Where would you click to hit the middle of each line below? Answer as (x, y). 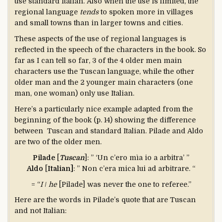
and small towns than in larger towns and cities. (99, 23)
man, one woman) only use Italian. (74, 93)
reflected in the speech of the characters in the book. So (110, 50)
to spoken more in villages (146, 12)
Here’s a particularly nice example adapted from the (104, 109)
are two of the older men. (58, 141)
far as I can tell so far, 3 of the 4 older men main (98, 61)
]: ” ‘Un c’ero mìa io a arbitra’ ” (137, 157)
